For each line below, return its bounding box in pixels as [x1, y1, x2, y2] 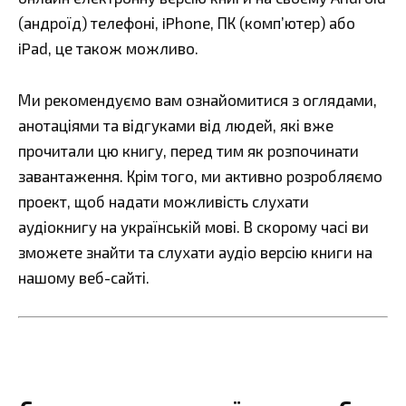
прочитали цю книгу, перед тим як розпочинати [18, 141, 359, 160]
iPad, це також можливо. [18, 39, 198, 58]
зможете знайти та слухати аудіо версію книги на [18, 243, 372, 262]
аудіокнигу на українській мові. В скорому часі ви [18, 217, 369, 237]
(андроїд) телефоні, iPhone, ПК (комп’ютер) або [18, 14, 355, 33]
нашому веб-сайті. [18, 268, 150, 287]
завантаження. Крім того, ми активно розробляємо [18, 167, 382, 186]
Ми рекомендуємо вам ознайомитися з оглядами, [18, 91, 377, 110]
